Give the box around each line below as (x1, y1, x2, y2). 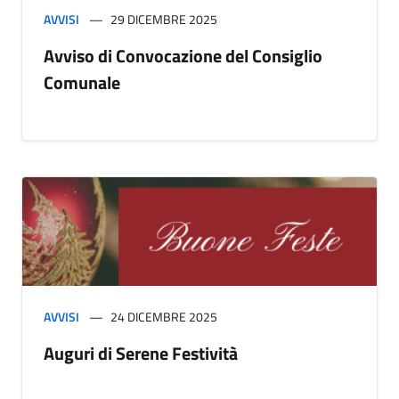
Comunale (44, 68, 120, 96)
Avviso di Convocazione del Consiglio (44, 41, 322, 69)
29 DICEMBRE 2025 (110, 9, 217, 28)
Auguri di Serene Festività (44, 338, 238, 367)
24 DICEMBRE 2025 (110, 306, 217, 326)
